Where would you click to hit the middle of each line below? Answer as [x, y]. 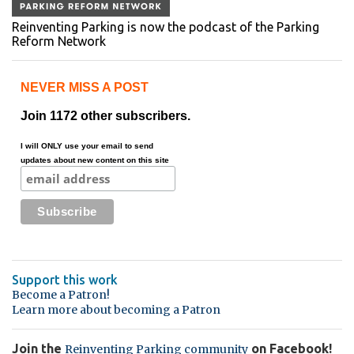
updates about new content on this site [94, 160]
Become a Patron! [61, 295]
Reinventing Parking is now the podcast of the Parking [166, 27]
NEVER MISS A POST [84, 88]
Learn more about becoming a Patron [116, 310]
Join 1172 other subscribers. [105, 116]
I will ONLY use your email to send [87, 146]
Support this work [65, 280]
